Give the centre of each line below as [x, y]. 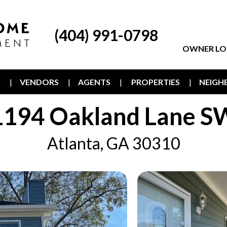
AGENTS [94, 82]
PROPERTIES [156, 82]
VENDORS [39, 82]
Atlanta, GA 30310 [113, 143]
